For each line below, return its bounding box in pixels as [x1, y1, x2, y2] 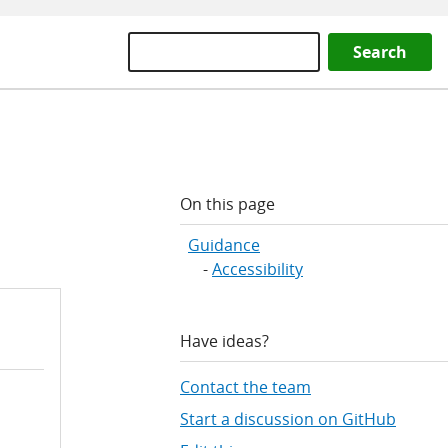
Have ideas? [180, 330, 269, 353]
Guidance [188, 234, 260, 257]
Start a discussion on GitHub [180, 408, 396, 431]
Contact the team [180, 376, 311, 399]
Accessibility [212, 258, 303, 281]
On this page [180, 193, 275, 216]
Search [353, 41, 407, 64]
